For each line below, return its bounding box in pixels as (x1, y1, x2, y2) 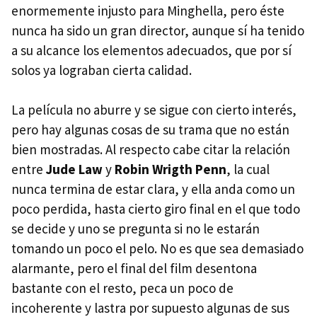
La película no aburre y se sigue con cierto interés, (11, 101, 296, 118)
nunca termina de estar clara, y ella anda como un (11, 180, 295, 197)
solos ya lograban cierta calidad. (11, 62, 192, 79)
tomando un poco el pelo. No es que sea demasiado (11, 240, 304, 257)
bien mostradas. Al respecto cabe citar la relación (11, 141, 290, 158)
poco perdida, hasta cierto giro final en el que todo (11, 200, 300, 217)
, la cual (226, 161, 270, 178)
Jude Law (46, 161, 103, 178)
